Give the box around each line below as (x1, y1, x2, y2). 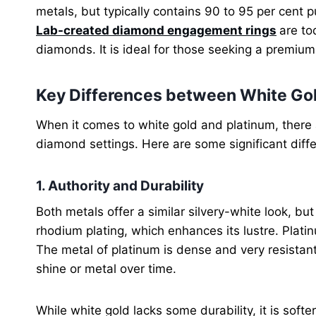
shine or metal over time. (36, 262, 180, 276)
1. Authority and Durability (36, 177, 204, 194)
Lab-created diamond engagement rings (36, 23, 276, 37)
